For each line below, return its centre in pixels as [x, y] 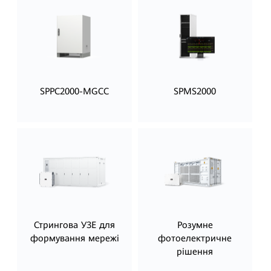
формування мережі [74, 239]
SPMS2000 [195, 91]
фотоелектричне [195, 239]
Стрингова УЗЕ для [75, 225]
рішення [195, 252]
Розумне [195, 225]
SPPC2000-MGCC [75, 91]
